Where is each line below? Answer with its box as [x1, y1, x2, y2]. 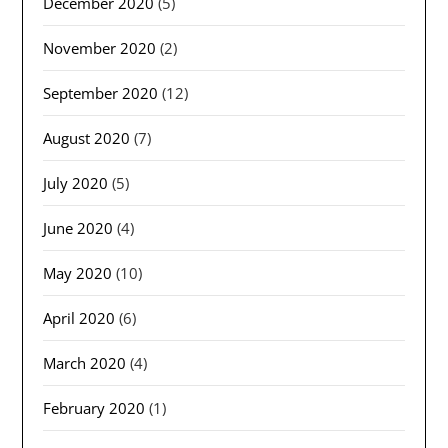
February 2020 [43, 398, 146, 419]
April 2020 [43, 308, 116, 329]
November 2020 [43, 38, 157, 59]
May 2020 [43, 263, 113, 284]
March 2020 [43, 353, 127, 374]
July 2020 [43, 173, 109, 194]
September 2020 [43, 83, 159, 104]
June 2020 [43, 218, 114, 239]
